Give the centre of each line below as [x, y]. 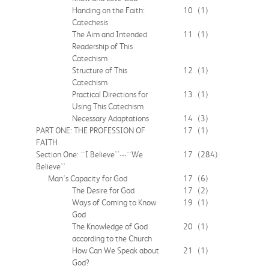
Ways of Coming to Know [114, 202]
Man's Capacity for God [88, 178]
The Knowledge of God [110, 226]
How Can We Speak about [116, 250]
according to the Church [112, 238]
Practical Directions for [110, 94]
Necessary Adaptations [110, 118]
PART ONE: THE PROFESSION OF [91, 130]
